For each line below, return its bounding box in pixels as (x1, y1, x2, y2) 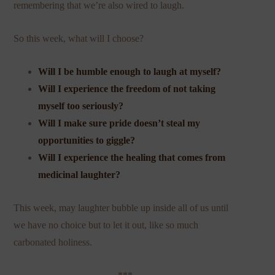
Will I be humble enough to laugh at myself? (38, 66, 222, 77)
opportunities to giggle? (38, 134, 136, 145)
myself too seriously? (38, 100, 124, 111)
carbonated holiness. (14, 236, 93, 247)
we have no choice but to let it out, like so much (14, 219, 199, 230)
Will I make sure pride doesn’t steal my (38, 117, 201, 128)
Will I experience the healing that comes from (38, 152, 226, 163)
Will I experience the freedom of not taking (38, 83, 216, 94)
